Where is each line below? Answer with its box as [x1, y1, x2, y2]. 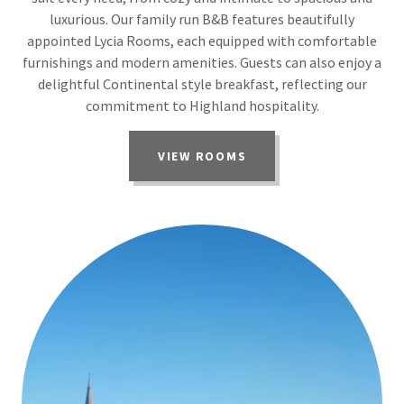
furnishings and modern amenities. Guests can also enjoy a [23, 53, 381, 72]
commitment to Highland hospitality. [85, 96, 319, 115]
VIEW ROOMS [157, 148, 247, 165]
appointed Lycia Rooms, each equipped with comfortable [27, 32, 377, 50]
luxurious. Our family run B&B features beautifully [50, 10, 354, 29]
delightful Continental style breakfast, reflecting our [37, 75, 367, 94]
